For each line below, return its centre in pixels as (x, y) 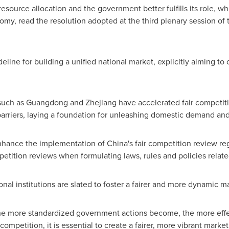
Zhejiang (101, 102)
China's (120, 143)
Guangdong (47, 102)
